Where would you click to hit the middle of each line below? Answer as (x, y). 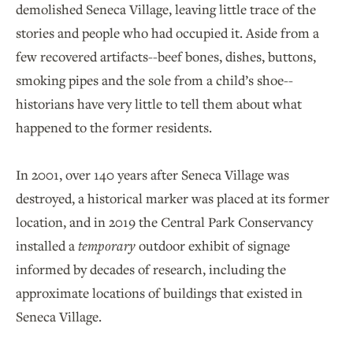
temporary (107, 245)
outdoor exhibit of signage (213, 245)
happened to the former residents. (114, 127)
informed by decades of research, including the (151, 269)
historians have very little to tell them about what (159, 103)
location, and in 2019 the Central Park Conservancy (164, 221)
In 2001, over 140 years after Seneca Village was (152, 174)
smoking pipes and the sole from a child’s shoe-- (154, 80)
